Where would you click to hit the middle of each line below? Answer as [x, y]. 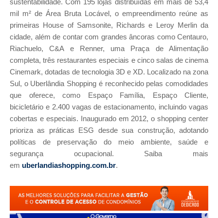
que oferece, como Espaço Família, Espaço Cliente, [109, 95]
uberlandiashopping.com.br [69, 165]
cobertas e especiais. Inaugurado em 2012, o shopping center [109, 119]
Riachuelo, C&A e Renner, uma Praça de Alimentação [109, 49]
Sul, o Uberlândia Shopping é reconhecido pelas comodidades [109, 84]
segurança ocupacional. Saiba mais [109, 154]
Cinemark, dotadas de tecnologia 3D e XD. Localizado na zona [109, 72]
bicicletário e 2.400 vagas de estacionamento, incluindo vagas [109, 107]
